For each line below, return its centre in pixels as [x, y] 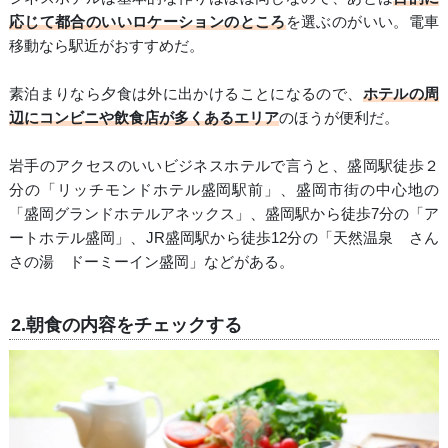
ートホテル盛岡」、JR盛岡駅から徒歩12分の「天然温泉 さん [224, 238]
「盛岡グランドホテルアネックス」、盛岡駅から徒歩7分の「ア [224, 214]
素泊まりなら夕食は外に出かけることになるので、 [185, 94]
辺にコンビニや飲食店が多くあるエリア [143, 118]
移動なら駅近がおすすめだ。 [106, 46]
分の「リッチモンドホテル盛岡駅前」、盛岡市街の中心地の [224, 190]
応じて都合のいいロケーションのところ [147, 22]
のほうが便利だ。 [338, 118]
